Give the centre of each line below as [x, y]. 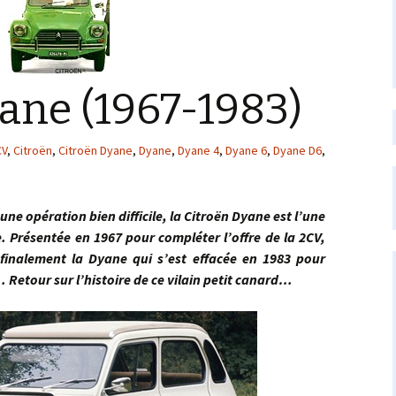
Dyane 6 [246, 150]
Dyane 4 [198, 150]
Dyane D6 [297, 150]
